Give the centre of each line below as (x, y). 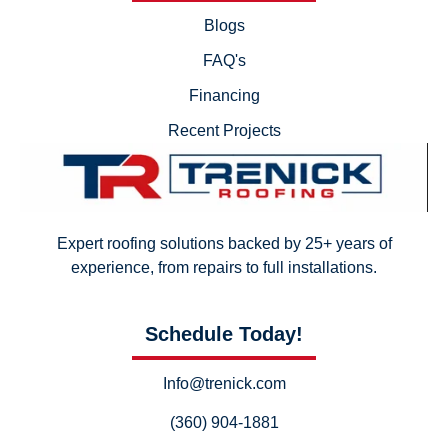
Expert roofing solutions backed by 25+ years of (224, 244)
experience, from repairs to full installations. (224, 268)
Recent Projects (224, 131)
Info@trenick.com (224, 383)
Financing (224, 96)
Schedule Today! (224, 334)
